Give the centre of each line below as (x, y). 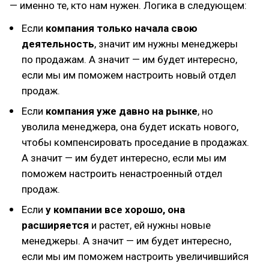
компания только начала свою (122, 28)
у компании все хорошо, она (115, 210)
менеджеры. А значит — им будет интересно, (126, 241)
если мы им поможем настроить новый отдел (129, 75)
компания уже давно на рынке (122, 111)
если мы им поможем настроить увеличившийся (135, 256)
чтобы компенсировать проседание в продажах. (135, 142)
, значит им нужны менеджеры (166, 44)
